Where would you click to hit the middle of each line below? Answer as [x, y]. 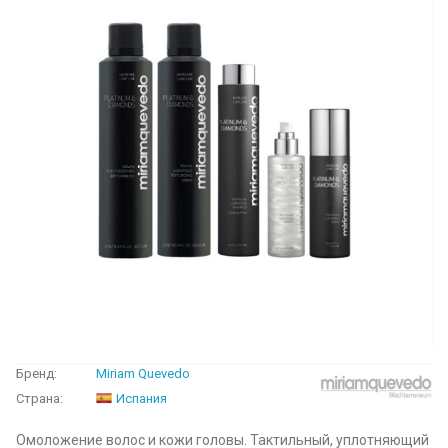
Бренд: [36, 373]
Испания [141, 398]
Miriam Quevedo [143, 373]
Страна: [39, 398]
